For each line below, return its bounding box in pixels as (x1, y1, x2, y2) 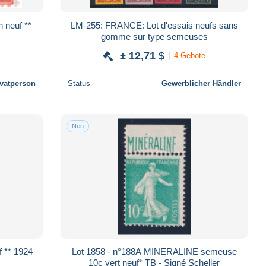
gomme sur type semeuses (100, 31, 208, 42)
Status (67, 78, 90, 88)
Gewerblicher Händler (161, 78, 241, 88)
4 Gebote (174, 51, 206, 61)
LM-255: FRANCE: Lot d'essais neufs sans (70, 20, 147, 30)
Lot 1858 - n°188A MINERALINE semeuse (71, 246, 237, 256)
